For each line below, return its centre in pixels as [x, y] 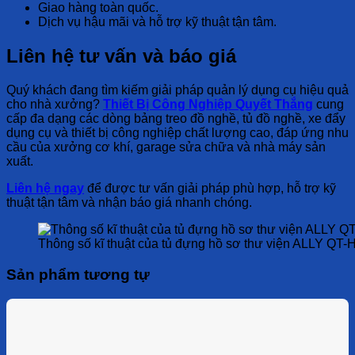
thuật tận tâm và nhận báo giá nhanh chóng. [129, 203]
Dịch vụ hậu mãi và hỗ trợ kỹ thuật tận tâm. [157, 22]
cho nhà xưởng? [55, 105]
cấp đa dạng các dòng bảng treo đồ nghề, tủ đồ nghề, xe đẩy [176, 119]
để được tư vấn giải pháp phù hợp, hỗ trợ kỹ [212, 189]
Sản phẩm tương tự [78, 274]
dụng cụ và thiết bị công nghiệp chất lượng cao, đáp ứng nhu [177, 133]
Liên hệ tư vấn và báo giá [121, 56]
